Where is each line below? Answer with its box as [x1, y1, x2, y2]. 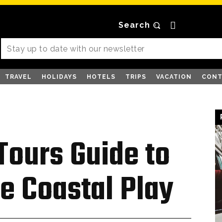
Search [118, 20, 151, 30]
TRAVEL [5, 73, 32, 80]
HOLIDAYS [42, 73, 77, 80]
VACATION [156, 73, 192, 80]
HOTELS [87, 73, 115, 80]
